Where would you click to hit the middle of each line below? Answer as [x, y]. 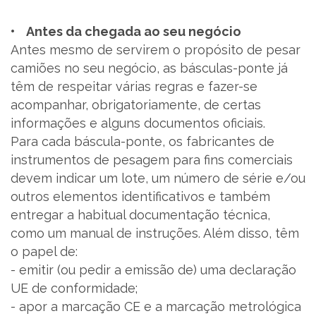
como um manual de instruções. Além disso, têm [155, 233]
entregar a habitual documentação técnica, [140, 215]
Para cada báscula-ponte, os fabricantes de [142, 141]
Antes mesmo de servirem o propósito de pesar [156, 50]
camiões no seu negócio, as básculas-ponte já [149, 68]
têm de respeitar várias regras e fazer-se [134, 86]
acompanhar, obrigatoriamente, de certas [136, 105]
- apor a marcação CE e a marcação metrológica [156, 306]
